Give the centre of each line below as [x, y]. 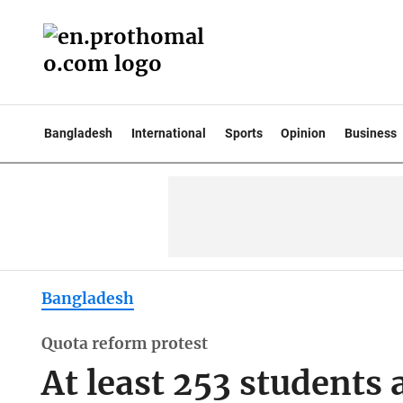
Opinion [304, 133]
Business [371, 133]
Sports [243, 133]
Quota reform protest [124, 344]
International [168, 133]
